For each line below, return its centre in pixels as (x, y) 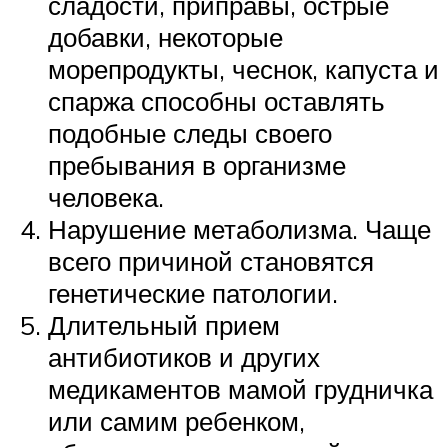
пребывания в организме (197, 164)
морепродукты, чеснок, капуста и (243, 68)
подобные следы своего (190, 132)
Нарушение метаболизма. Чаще (239, 228)
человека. (106, 196)
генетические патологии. (193, 292)
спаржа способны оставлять (216, 100)
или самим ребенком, (176, 420)
